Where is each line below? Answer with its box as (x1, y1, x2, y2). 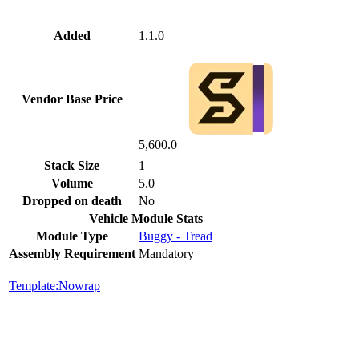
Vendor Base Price (22, 91, 123, 106)
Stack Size (44, 158, 100, 172)
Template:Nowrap (9, 278, 100, 292)
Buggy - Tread (139, 228, 212, 243)
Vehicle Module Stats (89, 211, 203, 225)
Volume (51, 175, 93, 190)
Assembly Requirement (9, 246, 135, 260)
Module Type (36, 228, 108, 243)
